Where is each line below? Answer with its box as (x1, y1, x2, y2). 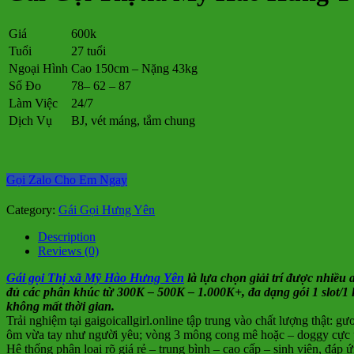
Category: (6, 202, 58, 217)
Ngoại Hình (9, 61, 68, 75)
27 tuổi (71, 43, 106, 58)
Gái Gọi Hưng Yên (58, 202, 155, 217)
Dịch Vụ (9, 113, 52, 127)
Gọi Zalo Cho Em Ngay (6, 172, 127, 186)
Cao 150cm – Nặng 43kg (71, 61, 198, 75)
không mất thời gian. (6, 299, 115, 313)
